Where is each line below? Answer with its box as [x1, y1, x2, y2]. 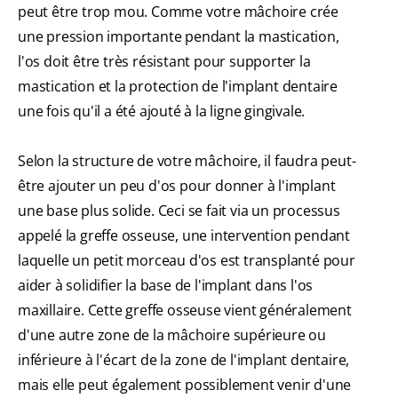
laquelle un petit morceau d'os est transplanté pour [18, 251, 355, 271]
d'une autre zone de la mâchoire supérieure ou [18, 325, 326, 346]
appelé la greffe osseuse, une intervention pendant [18, 226, 350, 246]
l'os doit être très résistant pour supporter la [18, 52, 311, 72]
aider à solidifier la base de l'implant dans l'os [18, 275, 314, 296]
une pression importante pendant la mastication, [18, 27, 339, 47]
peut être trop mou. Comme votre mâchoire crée [18, 2, 338, 22]
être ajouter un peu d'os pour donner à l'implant [18, 176, 336, 196]
